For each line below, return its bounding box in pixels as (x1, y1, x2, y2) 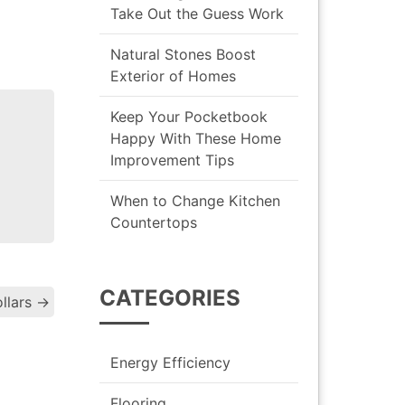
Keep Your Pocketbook (110, 107, 268, 126)
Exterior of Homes (110, 66, 236, 85)
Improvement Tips (110, 150, 234, 169)
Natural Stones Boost (110, 44, 256, 63)
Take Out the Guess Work (110, 4, 284, 23)
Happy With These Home (110, 128, 281, 147)
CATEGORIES (99, 284, 240, 311)
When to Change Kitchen (110, 191, 280, 210)
